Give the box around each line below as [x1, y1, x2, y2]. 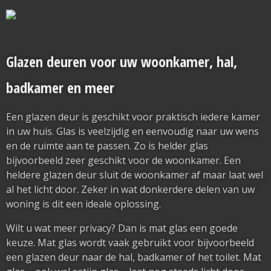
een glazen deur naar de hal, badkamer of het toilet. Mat [6, 250, 261, 264]
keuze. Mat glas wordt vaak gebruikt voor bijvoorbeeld [6, 236, 254, 249]
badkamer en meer [6, 77, 114, 97]
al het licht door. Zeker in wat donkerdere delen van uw [6, 183, 255, 196]
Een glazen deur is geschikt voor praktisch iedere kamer [6, 110, 260, 123]
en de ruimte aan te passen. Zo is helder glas [6, 139, 208, 152]
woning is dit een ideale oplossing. [6, 197, 161, 211]
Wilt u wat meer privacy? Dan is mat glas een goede [6, 221, 238, 235]
